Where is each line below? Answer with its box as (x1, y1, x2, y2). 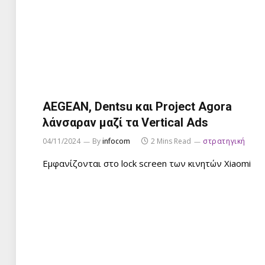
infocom (102, 135, 130, 146)
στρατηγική (203, 135, 245, 146)
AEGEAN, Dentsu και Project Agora (43, 99, 232, 114)
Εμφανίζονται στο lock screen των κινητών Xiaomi (43, 157, 251, 169)
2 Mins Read (151, 135, 191, 146)
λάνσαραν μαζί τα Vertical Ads (43, 115, 208, 130)
